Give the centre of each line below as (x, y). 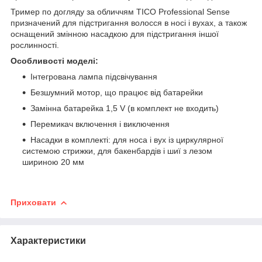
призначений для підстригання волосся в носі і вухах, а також (129, 23)
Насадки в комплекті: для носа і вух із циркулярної (127, 139)
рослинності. (35, 45)
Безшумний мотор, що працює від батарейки (117, 92)
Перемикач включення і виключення (100, 124)
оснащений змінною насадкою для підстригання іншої (115, 34)
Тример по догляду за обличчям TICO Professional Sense (120, 11)
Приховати (33, 202)
